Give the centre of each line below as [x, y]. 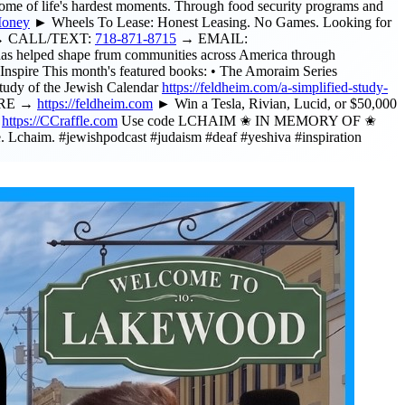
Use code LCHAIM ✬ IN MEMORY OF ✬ [247, 121]
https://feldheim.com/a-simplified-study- [275, 88]
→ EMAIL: [212, 39]
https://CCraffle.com [60, 121]
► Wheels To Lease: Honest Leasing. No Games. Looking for [211, 23]
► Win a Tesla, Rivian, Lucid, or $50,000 [275, 104]
